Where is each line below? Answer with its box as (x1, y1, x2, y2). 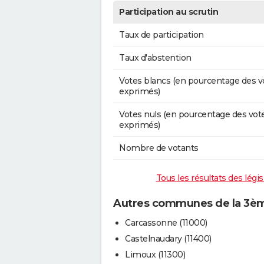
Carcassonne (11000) (125, 217, 207, 228)
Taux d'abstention (119, 52, 192, 64)
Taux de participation (119, 29, 204, 41)
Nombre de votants (119, 143, 199, 154)
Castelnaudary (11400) (125, 233, 212, 244)
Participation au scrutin (119, 6, 218, 18)
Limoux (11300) (125, 249, 185, 260)
